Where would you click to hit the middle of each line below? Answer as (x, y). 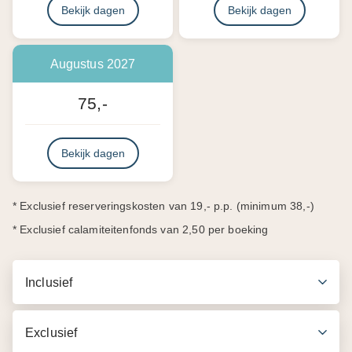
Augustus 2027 (93, 64)
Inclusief (49, 282)
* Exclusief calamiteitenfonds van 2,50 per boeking (141, 230)
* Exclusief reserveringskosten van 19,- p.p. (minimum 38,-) (163, 207)
